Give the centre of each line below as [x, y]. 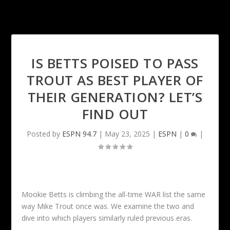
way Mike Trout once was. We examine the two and [108, 206]
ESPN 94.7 [79, 134]
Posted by [44, 134]
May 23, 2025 [127, 134]
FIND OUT [115, 114]
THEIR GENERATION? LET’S [115, 97]
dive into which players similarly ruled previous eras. [107, 218]
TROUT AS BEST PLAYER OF [115, 80]
